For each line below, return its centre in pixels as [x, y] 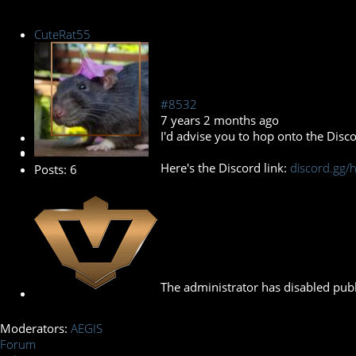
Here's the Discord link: [225, 168]
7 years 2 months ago [220, 120]
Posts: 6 [56, 170]
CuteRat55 [62, 35]
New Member [72, 138]
